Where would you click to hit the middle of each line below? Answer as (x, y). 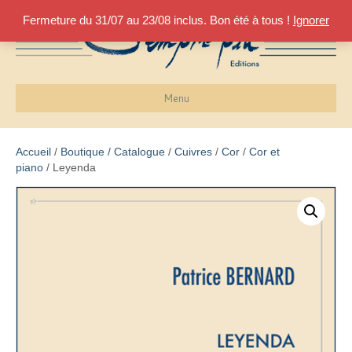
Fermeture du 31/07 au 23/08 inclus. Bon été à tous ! (158, 20)
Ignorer (311, 20)
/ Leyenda (70, 168)
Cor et (264, 152)
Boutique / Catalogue (113, 152)
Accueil (33, 152)
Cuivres (193, 152)
